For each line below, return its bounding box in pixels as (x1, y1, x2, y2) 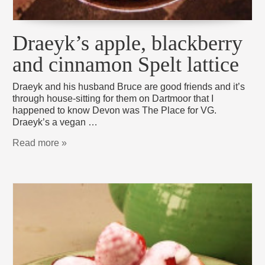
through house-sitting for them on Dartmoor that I (12, 93, 214, 104)
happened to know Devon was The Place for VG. (12, 105, 217, 116)
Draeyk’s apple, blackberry (12, 31, 243, 56)
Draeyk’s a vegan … (12, 117, 98, 128)
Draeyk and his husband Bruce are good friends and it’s (12, 82, 245, 92)
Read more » (12, 138, 67, 148)
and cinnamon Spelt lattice (12, 53, 240, 77)
